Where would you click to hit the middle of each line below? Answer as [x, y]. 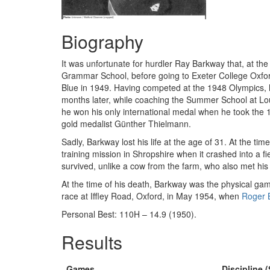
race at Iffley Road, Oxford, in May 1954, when [152, 196]
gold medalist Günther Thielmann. [126, 124]
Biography [102, 41]
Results [92, 242]
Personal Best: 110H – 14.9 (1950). [129, 214]
